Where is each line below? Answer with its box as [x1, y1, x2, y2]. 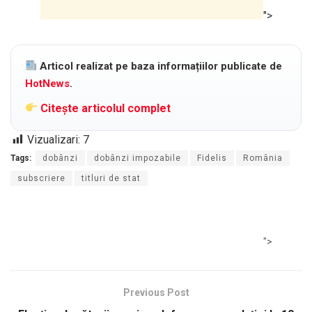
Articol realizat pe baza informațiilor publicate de [40, 59, 283, 72]
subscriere [17, 173, 65, 183]
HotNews [25, 77, 70, 90]
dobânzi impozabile [94, 153, 181, 163]
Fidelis [197, 153, 227, 163]
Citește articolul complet [38, 101, 171, 115]
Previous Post [123, 286, 189, 298]
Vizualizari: [27, 132, 80, 146]
